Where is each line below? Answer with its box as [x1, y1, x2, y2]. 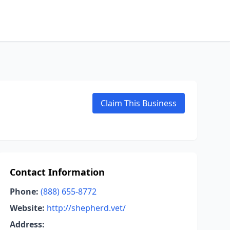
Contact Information [9, 166, 105, 178]
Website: [9, 202, 45, 214]
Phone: [9, 186, 39, 197]
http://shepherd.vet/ [46, 202, 126, 214]
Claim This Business [101, 98, 177, 109]
